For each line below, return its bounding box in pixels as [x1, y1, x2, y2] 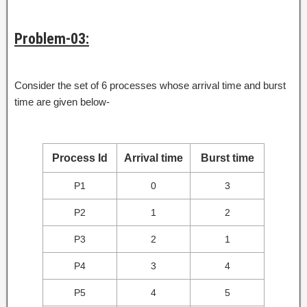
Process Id [52, 151, 108, 164]
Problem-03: [14, 29, 89, 47]
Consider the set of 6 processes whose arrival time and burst [14, 79, 286, 91]
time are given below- [14, 95, 110, 108]
